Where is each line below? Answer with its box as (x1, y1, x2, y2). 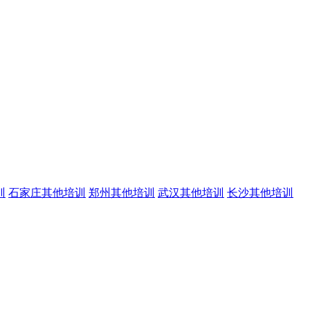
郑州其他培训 (89, 187, 155, 199)
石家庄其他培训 (8, 187, 86, 199)
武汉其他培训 (158, 187, 224, 199)
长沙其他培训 (227, 187, 293, 199)
